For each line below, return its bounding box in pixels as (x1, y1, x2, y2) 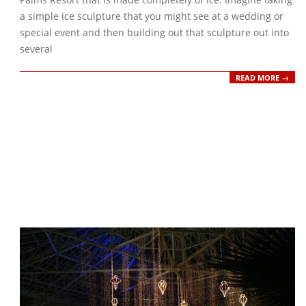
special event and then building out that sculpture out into (20, 26, 289, 40)
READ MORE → (236, 72, 289, 83)
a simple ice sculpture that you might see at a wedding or (20, 10, 283, 23)
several (20, 42, 53, 56)
